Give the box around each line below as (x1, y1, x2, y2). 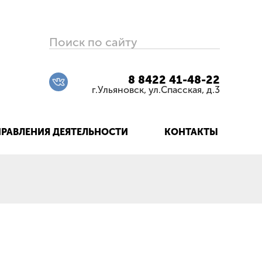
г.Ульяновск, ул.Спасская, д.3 (92, 84, 220, 96)
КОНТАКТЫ (164, 126, 218, 137)
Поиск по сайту (49, 35, 137, 50)
